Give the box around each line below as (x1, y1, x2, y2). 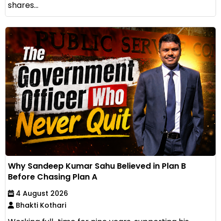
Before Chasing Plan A (8, 171, 97, 183)
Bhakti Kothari (14, 200, 66, 210)
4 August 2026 (14, 188, 68, 198)
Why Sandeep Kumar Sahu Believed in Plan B (8, 160, 186, 172)
